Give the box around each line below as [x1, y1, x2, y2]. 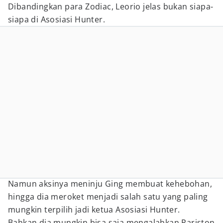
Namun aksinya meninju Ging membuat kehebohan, [8, 178, 212, 189]
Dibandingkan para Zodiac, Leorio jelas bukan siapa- [8, 1, 214, 12]
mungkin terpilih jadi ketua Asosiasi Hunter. [8, 204, 180, 215]
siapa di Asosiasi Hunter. [8, 14, 105, 25]
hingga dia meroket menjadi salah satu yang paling [8, 191, 208, 202]
